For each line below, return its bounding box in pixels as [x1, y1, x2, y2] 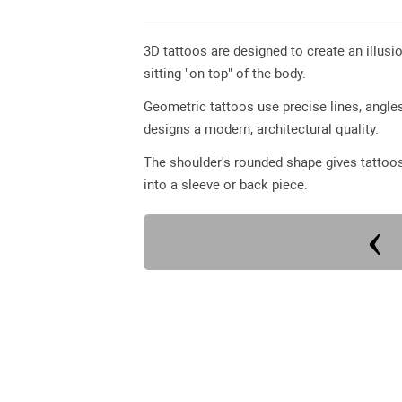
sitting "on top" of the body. [144, 66, 306, 82]
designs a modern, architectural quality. [144, 121, 379, 137]
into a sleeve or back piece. [144, 177, 308, 193]
